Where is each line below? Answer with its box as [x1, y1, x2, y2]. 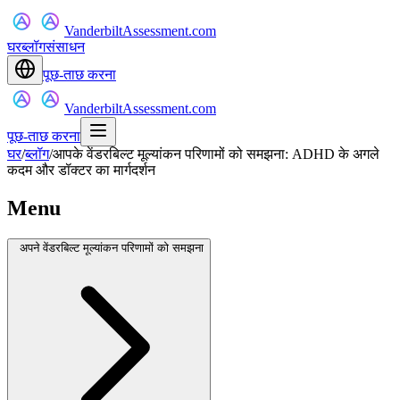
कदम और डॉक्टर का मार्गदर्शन [7, 162, 155, 178]
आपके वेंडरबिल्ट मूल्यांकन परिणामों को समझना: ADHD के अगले [53, 146, 379, 162]
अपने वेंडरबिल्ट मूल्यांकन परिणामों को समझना [20, 240, 204, 254]
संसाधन [46, 39, 85, 54]
